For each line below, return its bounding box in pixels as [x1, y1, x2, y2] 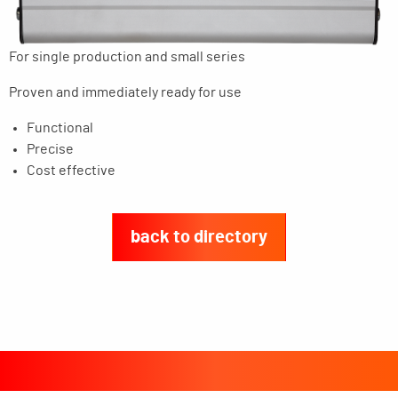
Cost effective [27, 163, 115, 179]
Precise [27, 142, 74, 157]
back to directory [131, 228, 267, 247]
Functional [27, 121, 93, 136]
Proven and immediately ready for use [9, 85, 242, 100]
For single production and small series [9, 50, 245, 65]
